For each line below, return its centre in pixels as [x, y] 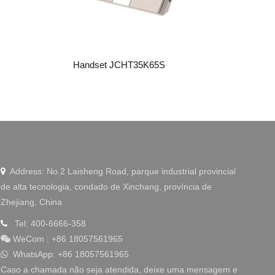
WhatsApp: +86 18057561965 [69, 254]
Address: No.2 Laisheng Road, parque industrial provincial [120, 172]
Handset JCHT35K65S [119, 65]
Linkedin [258, 12]
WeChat [257, 124]
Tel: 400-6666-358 [50, 224]
